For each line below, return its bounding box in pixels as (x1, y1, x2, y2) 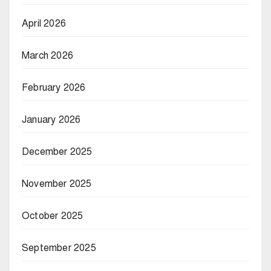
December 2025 (22, 145, 93, 158)
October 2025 (22, 209, 83, 222)
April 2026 (22, 17, 66, 30)
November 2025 (22, 177, 92, 190)
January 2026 (22, 113, 81, 126)
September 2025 (22, 241, 96, 254)
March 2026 (22, 49, 73, 62)
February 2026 (22, 81, 86, 94)
